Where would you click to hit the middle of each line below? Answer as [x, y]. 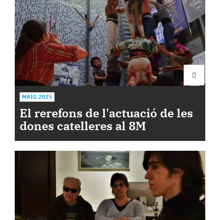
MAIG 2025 [37, 97]
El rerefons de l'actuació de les [106, 113]
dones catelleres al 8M [83, 126]
